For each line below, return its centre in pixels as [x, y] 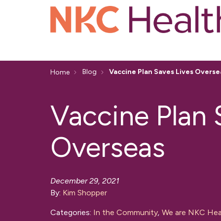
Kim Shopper [85, 193]
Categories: [72, 213]
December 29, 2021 [85, 181]
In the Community [126, 213]
